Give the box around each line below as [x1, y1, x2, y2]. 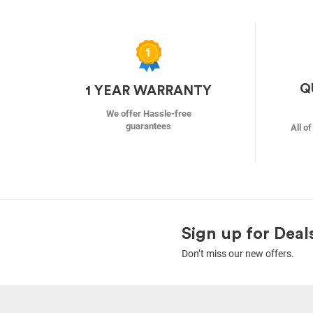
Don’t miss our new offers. [182, 248, 294, 260]
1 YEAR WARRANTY [85, 84, 212, 99]
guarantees [126, 121, 171, 132]
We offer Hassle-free [105, 108, 191, 119]
